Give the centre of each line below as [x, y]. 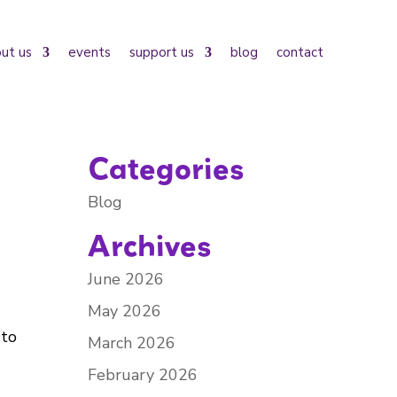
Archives [149, 245]
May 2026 [124, 311]
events [89, 52]
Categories [166, 168]
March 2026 [131, 343]
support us [161, 52]
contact [300, 52]
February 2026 [142, 375]
